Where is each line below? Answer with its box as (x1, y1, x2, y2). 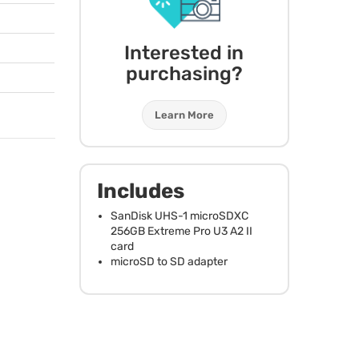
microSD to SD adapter (110, 254, 228, 268)
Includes (96, 178, 184, 204)
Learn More (154, 108, 214, 121)
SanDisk (110, 208, 155, 223)
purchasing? (125, 62, 243, 85)
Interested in (124, 41, 244, 64)
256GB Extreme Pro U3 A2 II (110, 224, 252, 238)
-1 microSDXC (177, 208, 248, 223)
